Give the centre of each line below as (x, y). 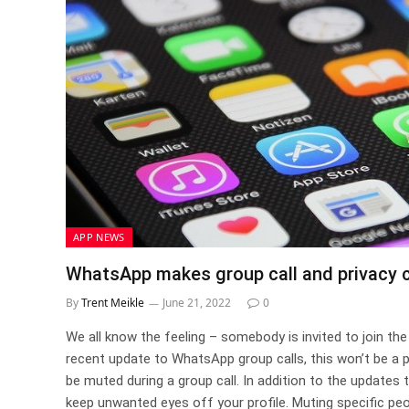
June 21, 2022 (197, 302)
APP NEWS (99, 236)
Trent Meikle (113, 302)
